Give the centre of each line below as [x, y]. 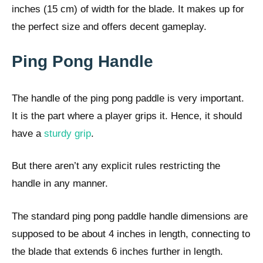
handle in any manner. [60, 184]
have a [28, 133]
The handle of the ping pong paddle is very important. [128, 98]
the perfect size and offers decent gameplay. [109, 27]
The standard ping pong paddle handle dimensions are [130, 216]
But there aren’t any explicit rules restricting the [116, 166]
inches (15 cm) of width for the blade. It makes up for [128, 9]
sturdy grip [68, 133]
